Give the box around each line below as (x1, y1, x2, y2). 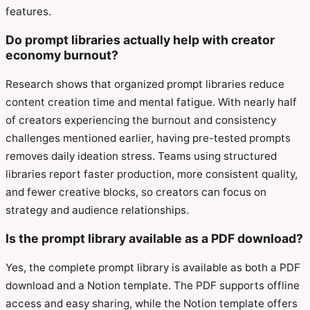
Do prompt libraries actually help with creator (6, 33, 275, 48)
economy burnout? (6, 48, 118, 63)
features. (6, 4, 51, 18)
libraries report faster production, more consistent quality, (6, 167, 298, 181)
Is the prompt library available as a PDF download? (6, 231, 303, 246)
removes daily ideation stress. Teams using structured (6, 149, 277, 163)
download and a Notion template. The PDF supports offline (6, 279, 300, 292)
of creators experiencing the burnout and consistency (6, 113, 276, 127)
